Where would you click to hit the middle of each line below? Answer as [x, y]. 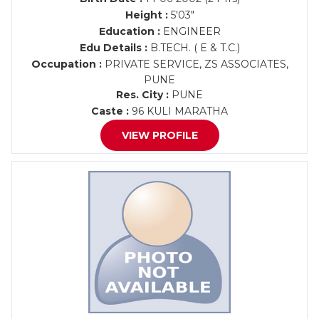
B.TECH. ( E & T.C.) [193, 48]
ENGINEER [190, 31]
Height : [146, 15]
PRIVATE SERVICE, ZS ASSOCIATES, [195, 64]
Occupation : [66, 64]
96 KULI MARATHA [178, 111]
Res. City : [142, 95]
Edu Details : [113, 48]
